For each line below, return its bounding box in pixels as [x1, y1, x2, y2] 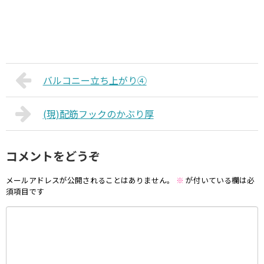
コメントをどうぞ [6, 147, 100, 164]
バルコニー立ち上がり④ [42, 73, 147, 87]
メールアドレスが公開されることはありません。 [6, 174, 174, 186]
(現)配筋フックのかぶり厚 [42, 107, 154, 121]
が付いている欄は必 [184, 174, 255, 186]
